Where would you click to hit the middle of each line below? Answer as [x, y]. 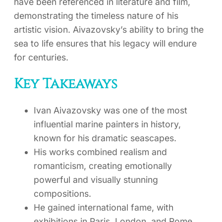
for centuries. [41, 57]
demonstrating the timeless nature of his [96, 15]
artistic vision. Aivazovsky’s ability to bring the [109, 29]
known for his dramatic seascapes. [105, 138]
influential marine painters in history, [107, 124]
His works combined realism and [100, 152]
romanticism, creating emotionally [103, 166]
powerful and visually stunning [96, 180]
